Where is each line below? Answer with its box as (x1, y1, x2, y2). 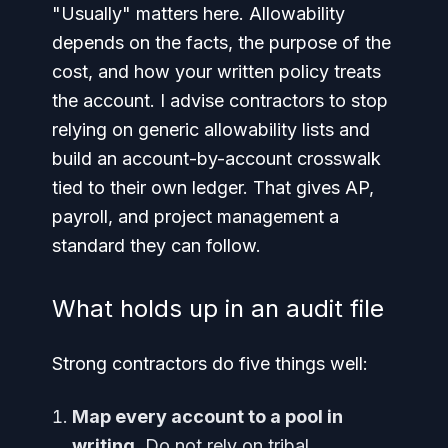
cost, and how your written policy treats (52, 61, 381, 82)
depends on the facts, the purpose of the (52, 32, 391, 53)
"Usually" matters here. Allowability (52, 3, 345, 24)
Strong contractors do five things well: (52, 353, 368, 374)
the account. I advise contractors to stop (52, 90, 388, 111)
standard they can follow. (52, 235, 261, 256)
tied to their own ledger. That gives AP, (52, 177, 374, 198)
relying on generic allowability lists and (52, 119, 370, 140)
